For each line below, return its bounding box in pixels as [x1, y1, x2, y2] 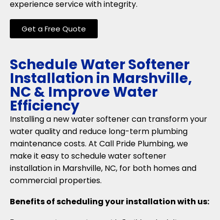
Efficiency [10, 96, 80, 116]
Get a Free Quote [22, 24, 86, 34]
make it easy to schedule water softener [10, 150, 166, 162]
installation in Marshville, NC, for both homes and [10, 163, 196, 174]
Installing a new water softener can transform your [10, 113, 207, 125]
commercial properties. [10, 175, 102, 187]
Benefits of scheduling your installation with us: [10, 196, 209, 208]
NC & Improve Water [10, 82, 158, 102]
